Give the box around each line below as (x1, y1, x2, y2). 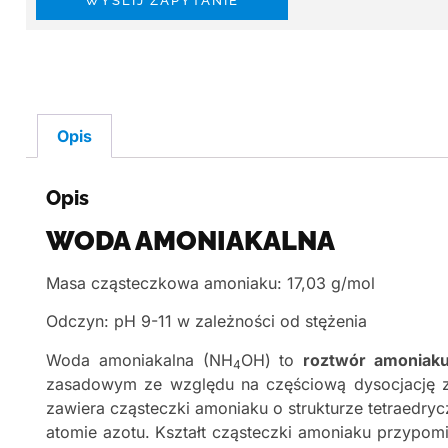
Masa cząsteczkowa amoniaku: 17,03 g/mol (46, 273, 375, 294)
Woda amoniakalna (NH (46, 349, 233, 370)
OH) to (240, 349, 304, 370)
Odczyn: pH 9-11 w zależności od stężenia (46, 311, 367, 332)
